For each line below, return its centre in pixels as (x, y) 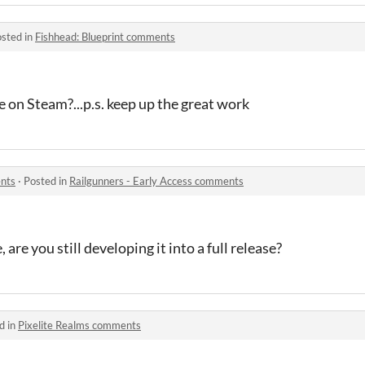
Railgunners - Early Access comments (156, 181)
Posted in (46, 181)
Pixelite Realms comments (79, 325)
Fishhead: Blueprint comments (105, 37)
